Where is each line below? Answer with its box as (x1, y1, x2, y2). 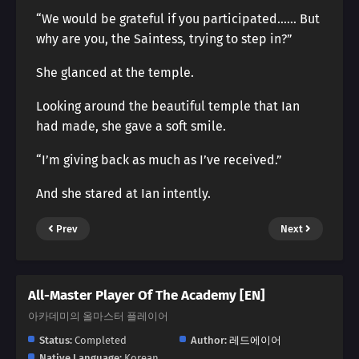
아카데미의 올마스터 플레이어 (28, 310, 168, 322)
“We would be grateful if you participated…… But (36, 11, 320, 26)
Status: (39, 334, 72, 346)
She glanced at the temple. (36, 65, 194, 80)
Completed (72, 334, 127, 346)
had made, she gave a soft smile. (36, 119, 226, 134)
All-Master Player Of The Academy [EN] (28, 287, 265, 304)
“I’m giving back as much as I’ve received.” (36, 152, 282, 167)
